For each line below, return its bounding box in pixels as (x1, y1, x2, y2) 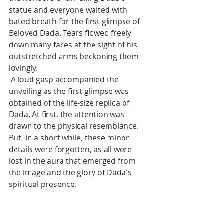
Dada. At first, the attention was (9, 109, 126, 120)
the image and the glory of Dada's (9, 167, 134, 178)
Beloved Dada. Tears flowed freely (9, 28, 133, 39)
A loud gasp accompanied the (9, 74, 121, 85)
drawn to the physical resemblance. (9, 121, 140, 132)
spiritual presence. (9, 179, 77, 190)
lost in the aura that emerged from (9, 155, 138, 167)
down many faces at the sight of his (9, 39, 139, 50)
